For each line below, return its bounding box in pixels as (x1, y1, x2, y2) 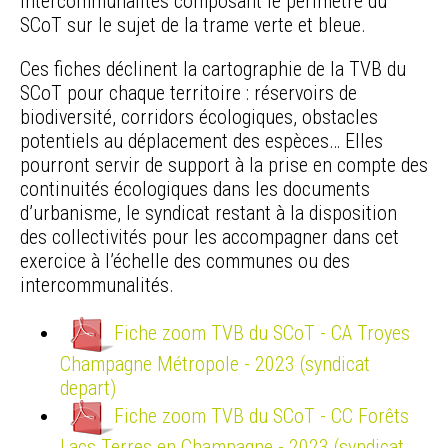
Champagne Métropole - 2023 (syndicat (60, 352, 370, 377)
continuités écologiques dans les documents (20, 177, 370, 202)
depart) (60, 376, 116, 401)
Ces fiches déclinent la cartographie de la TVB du (20, 57, 406, 82)
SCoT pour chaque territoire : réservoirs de (20, 81, 357, 106)
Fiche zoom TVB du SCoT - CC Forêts (114, 403, 409, 428)
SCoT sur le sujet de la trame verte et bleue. (20, 13, 366, 38)
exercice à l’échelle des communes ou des (20, 249, 350, 274)
